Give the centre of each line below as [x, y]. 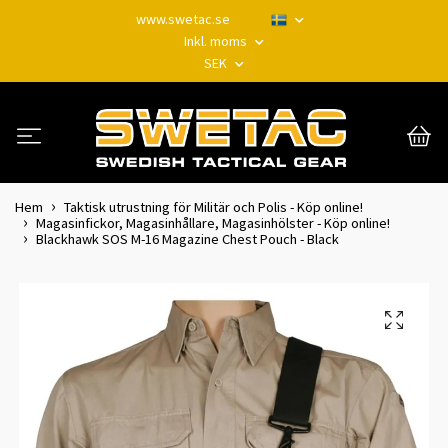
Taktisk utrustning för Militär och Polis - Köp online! [213, 206]
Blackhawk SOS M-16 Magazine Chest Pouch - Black [187, 238]
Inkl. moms [217, 41]
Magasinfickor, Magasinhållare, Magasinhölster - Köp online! [213, 222]
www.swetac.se [183, 19]
